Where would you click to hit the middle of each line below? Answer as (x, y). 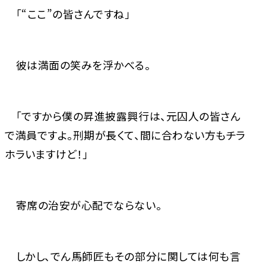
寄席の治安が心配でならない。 (83, 205)
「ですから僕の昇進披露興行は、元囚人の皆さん (123, 116)
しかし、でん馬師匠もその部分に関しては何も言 (123, 256)
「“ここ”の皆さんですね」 (68, 14)
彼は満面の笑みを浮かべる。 (78, 65)
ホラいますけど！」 (47, 154)
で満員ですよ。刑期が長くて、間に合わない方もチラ (125, 135)
